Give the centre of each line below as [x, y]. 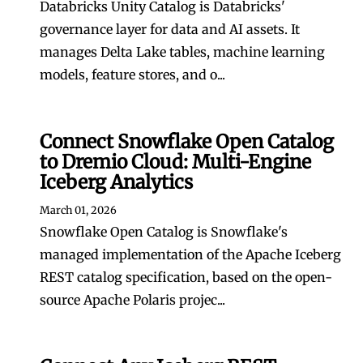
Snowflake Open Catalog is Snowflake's [164, 232]
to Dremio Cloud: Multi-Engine [175, 162]
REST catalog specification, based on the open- [186, 277]
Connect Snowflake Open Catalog [187, 141]
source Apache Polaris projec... [132, 300]
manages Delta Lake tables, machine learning [182, 52]
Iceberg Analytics [116, 182]
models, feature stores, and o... [132, 75]
